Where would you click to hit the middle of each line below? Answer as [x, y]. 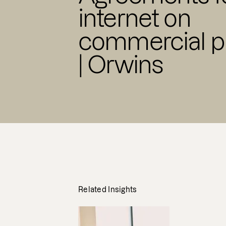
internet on [134, 18]
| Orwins [121, 65]
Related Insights [108, 190]
